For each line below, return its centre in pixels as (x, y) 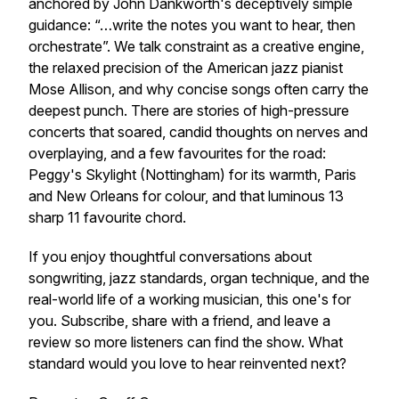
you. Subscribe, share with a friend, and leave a (179, 321)
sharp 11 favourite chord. (107, 217)
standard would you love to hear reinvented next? (187, 363)
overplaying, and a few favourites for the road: (177, 153)
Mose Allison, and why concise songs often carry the (199, 89)
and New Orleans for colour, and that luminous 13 (186, 196)
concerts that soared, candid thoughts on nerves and (198, 132)
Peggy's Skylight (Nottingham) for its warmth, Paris (192, 175)
